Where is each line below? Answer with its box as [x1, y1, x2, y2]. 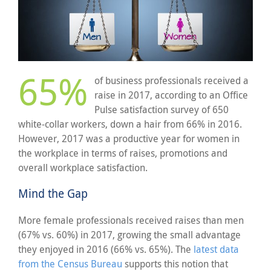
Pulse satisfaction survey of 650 [94, 103, 229, 117]
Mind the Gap [18, 186, 88, 202]
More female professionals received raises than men [18, 213, 244, 227]
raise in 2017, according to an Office [94, 88, 248, 102]
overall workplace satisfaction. [18, 161, 148, 175]
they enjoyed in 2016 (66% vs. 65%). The [18, 242, 194, 256]
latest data [194, 242, 239, 256]
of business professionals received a [94, 74, 249, 88]
